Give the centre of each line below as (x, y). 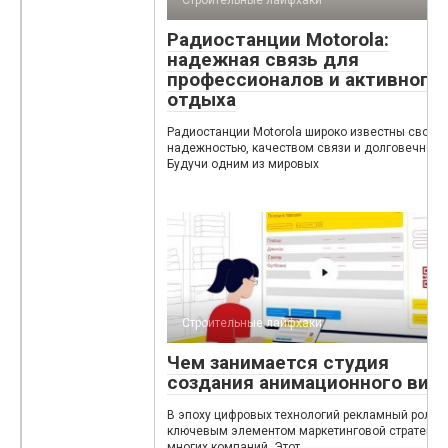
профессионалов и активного (303, 80)
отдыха (201, 100)
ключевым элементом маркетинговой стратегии (306, 431)
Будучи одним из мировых (243, 164)
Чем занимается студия (278, 363)
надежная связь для (263, 60)
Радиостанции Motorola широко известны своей (305, 132)
